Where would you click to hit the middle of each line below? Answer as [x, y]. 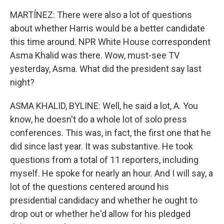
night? [22, 82]
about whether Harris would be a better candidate [107, 28]
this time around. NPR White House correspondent [110, 42]
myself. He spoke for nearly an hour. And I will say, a [111, 173]
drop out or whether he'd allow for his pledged [100, 214]
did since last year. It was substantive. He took [101, 146]
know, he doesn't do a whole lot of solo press [98, 119]
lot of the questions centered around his [89, 187]
